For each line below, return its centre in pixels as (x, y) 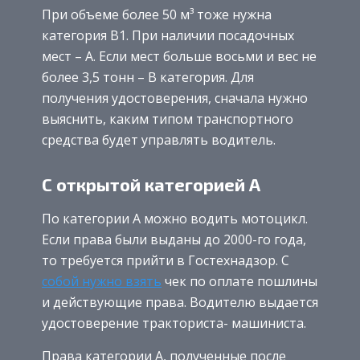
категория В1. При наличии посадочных (168, 35)
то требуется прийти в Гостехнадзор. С (166, 260)
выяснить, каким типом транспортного (168, 119)
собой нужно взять (102, 281)
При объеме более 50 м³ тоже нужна (157, 14)
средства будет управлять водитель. (159, 139)
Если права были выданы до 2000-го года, (174, 239)
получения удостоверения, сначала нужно (175, 98)
